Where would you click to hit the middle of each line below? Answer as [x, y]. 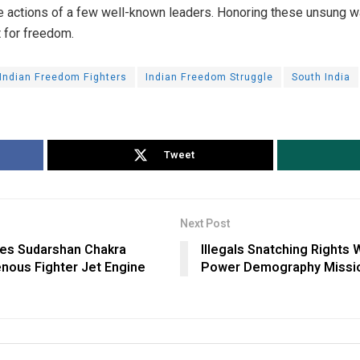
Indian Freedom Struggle [209, 77]
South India [321, 77]
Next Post [205, 223]
